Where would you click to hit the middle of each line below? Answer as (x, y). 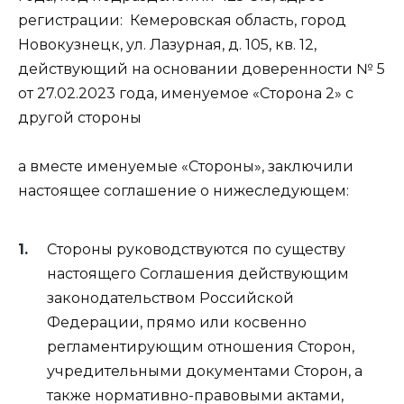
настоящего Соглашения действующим (198, 274)
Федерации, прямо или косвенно (177, 323)
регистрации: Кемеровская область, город (182, 20)
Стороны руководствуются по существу (196, 250)
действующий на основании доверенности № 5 (202, 69)
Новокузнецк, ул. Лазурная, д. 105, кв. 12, (167, 44)
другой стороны (80, 117)
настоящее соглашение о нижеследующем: (184, 190)
